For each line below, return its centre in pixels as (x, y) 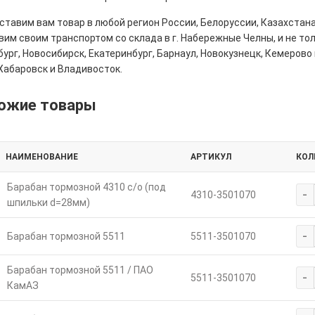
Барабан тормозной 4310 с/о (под (86, 187)
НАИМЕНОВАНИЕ (41, 156)
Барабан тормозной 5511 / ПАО (80, 270)
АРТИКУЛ (211, 156)
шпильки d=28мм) (48, 202)
